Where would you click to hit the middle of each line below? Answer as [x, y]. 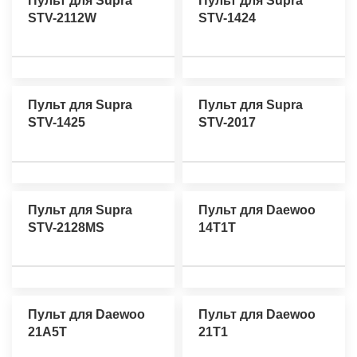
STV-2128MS [66, 227]
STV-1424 [227, 18]
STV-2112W [62, 18]
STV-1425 [57, 123]
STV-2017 [227, 123]
